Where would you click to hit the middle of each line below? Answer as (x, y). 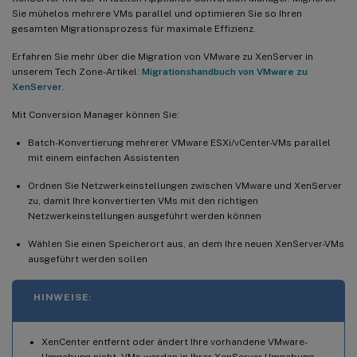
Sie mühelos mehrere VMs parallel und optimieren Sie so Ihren (157, 13)
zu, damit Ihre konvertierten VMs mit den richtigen (143, 200)
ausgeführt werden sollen (88, 259)
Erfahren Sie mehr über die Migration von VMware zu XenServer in (163, 56)
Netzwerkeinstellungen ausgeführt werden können (145, 216)
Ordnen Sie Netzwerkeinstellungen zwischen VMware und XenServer (185, 185)
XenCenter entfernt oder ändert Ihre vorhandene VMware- (175, 341)
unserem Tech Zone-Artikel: (77, 71)
